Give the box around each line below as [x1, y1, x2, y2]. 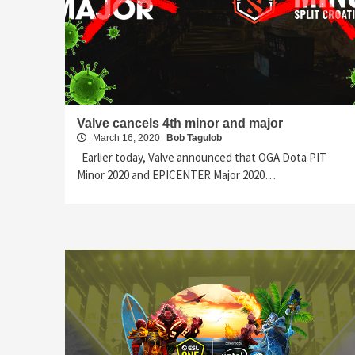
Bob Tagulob [166, 132, 222, 143]
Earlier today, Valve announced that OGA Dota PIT [77, 149, 326, 165]
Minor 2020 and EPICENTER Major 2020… [77, 166, 276, 182]
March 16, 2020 [90, 132, 162, 143]
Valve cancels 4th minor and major [77, 116, 283, 130]
